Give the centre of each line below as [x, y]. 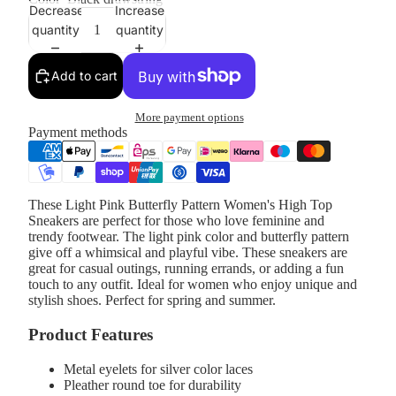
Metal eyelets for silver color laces [158, 369]
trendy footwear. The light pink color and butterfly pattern [189, 237]
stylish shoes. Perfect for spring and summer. [152, 301]
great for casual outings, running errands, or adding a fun [186, 269]
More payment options [189, 118]
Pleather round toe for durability [152, 385]
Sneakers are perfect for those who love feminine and [176, 221]
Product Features [91, 335]
